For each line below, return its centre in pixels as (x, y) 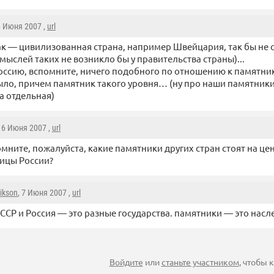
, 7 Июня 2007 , (45, 193)
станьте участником (200, 262)
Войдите (126, 262)
